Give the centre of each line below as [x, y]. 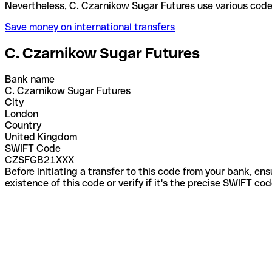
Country [23, 125]
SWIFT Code [33, 148]
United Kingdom [41, 137]
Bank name [30, 79]
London [22, 114]
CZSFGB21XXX [39, 160]
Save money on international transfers [90, 27]
